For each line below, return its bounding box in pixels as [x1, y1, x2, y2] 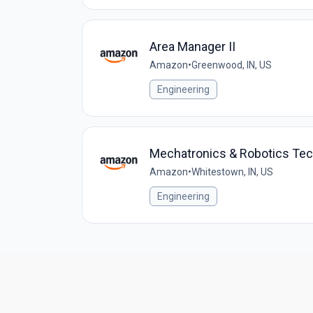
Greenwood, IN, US [191, 59, 272, 71]
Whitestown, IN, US [191, 166, 273, 177]
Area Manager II [150, 39, 235, 54]
